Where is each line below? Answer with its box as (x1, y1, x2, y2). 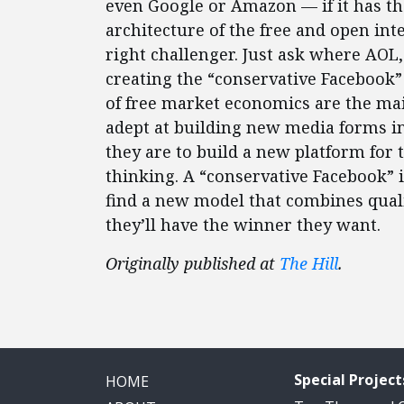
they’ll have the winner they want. (106, 214, 381, 235)
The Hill (280, 252, 338, 274)
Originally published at (106, 252, 280, 274)
